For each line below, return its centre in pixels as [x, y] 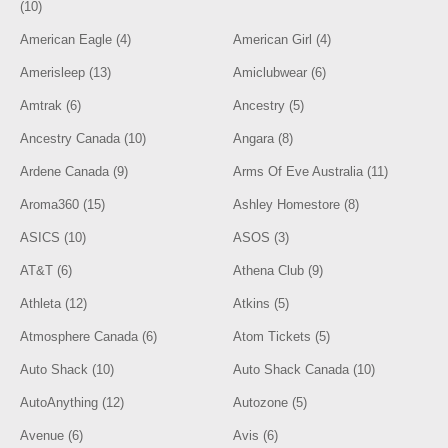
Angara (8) [263, 138]
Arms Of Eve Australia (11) [311, 171]
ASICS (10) [53, 237]
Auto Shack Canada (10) [304, 369]
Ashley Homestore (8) [296, 204]
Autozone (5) [270, 402]
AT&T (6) [46, 270]
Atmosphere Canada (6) [89, 336]
